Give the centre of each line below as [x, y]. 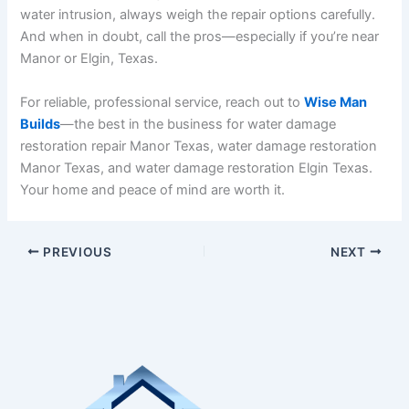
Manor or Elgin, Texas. [89, 59]
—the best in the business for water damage [199, 124]
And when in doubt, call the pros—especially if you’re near [200, 37]
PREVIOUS [76, 252]
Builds [41, 124]
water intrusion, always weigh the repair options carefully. [198, 15]
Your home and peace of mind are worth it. [153, 189]
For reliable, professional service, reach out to [163, 102]
